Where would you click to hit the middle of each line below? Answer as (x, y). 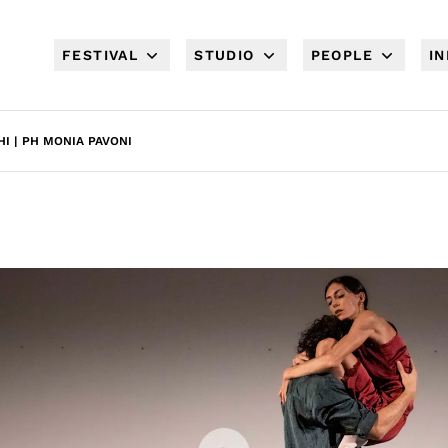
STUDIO (224, 55)
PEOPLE (341, 55)
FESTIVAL (100, 55)
